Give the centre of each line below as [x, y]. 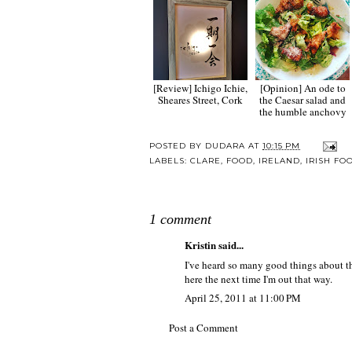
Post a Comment [203, 327]
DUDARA [225, 146]
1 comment [180, 220]
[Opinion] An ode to [302, 88]
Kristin [200, 245]
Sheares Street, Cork [200, 100]
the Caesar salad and [302, 100]
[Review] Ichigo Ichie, [200, 88]
